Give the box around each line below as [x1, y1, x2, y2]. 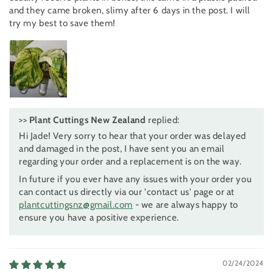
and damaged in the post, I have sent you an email [19, 143, 225, 155]
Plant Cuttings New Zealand [29, 115, 146, 126]
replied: [146, 115, 180, 126]
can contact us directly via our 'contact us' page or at [19, 186, 235, 198]
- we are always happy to [133, 199, 239, 211]
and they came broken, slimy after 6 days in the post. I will [9, 5, 251, 16]
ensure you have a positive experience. [19, 212, 179, 224]
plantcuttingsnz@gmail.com [19, 199, 133, 211]
